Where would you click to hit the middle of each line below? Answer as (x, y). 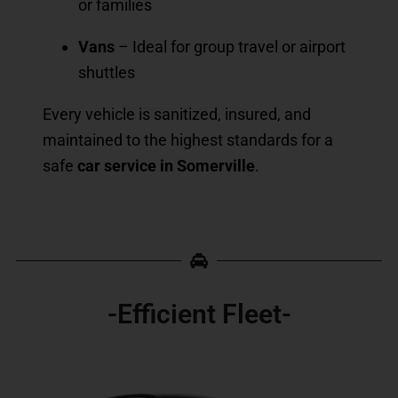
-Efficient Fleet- (199, 314)
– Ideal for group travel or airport (230, 46)
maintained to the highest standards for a (188, 139)
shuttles (107, 72)
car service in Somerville (166, 165)
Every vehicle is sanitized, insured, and (177, 114)
